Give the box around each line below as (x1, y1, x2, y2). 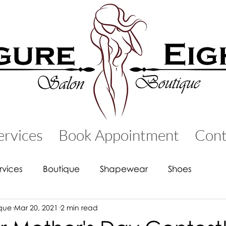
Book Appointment (59, 126, 179, 144)
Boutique (43, 163, 80, 174)
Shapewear (100, 163, 148, 174)
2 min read (61, 203, 98, 212)
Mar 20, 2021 (14, 203, 58, 212)
